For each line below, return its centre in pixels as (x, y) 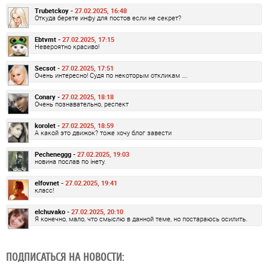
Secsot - (48, 68)
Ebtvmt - (48, 39)
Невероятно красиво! (67, 47)
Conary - (48, 97)
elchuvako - (53, 212)
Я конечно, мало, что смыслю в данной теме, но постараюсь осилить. (141, 219)
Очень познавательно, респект (82, 104)
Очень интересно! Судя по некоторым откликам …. (111, 75)
